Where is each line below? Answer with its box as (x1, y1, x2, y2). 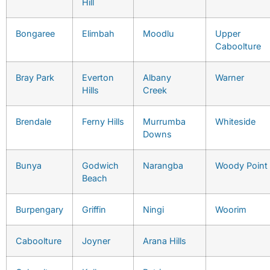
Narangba (143, 160, 183, 171)
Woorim (215, 204, 246, 215)
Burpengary (16, 204, 63, 215)
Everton (82, 72, 114, 83)
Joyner (82, 235, 110, 246)
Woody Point (215, 160, 268, 171)
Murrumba (143, 116, 186, 127)
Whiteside (215, 116, 256, 127)
